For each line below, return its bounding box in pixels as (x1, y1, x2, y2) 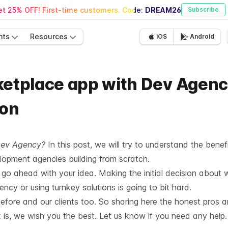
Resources (30, 32, 68, 41)
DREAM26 (145, 5, 181, 14)
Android (190, 33, 214, 40)
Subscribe (188, 6, 219, 13)
